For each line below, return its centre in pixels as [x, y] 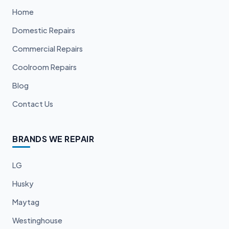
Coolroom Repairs [44, 67]
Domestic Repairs [44, 30]
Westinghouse [37, 220]
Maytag [26, 202]
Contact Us [33, 104]
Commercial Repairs [48, 48]
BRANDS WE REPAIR [53, 139]
